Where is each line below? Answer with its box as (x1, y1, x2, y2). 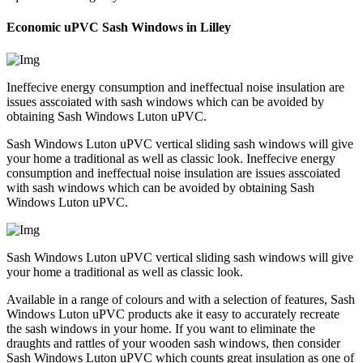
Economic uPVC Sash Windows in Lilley (6, 20, 231, 35)
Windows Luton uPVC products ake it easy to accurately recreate (6, 306, 340, 321)
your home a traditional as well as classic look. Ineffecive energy (6, 151, 335, 165)
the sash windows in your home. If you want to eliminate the (6, 321, 315, 335)
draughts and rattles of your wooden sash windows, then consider (6, 335, 340, 350)
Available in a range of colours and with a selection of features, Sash (6, 292, 355, 306)
